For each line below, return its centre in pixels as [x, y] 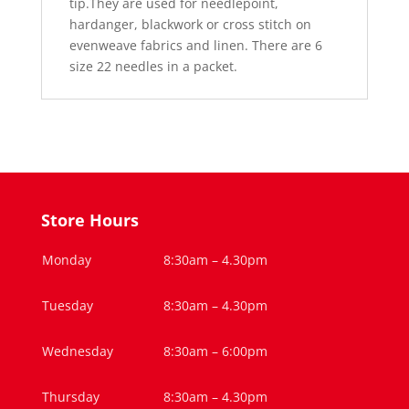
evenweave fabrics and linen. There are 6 [195, 45]
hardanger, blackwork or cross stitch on [190, 24]
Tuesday [67, 305]
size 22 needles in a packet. [153, 66]
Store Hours [89, 220]
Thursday [70, 397]
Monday [66, 260]
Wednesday [77, 351]
